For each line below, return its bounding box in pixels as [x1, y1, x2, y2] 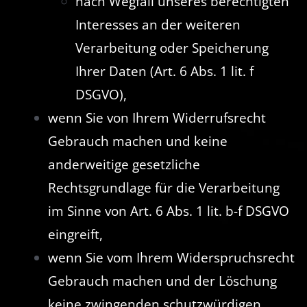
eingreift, [47, 225, 103, 244]
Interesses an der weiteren [75, 16, 241, 34]
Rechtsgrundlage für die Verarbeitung [47, 179, 280, 197]
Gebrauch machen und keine [47, 132, 228, 151]
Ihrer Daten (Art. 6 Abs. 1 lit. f [75, 62, 254, 81]
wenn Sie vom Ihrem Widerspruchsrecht [47, 249, 295, 267]
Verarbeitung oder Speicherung [75, 39, 269, 58]
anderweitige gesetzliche [47, 156, 200, 174]
